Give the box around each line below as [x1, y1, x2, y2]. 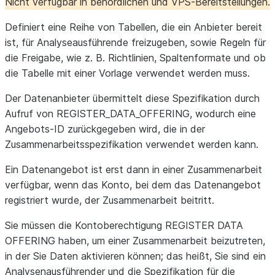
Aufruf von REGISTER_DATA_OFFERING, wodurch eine [5, 107, 256, 120]
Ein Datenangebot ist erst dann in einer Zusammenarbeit [5, 163, 262, 176]
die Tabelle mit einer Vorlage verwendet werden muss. [5, 67, 250, 79]
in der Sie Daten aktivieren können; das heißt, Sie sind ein [5, 250, 266, 262]
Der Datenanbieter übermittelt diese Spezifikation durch [5, 92, 260, 104]
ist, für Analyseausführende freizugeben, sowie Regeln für [5, 36, 266, 48]
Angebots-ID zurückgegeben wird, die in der [5, 123, 205, 135]
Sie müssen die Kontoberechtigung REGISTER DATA [5, 219, 243, 231]
